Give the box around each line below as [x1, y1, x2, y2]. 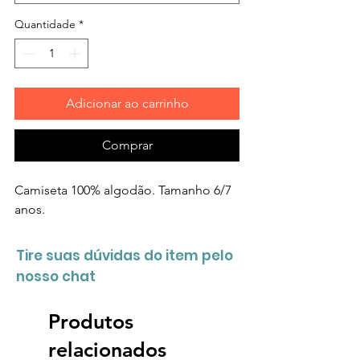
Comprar [101, 137, 153, 153]
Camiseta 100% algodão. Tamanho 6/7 [14, 182, 231, 198]
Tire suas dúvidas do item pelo [16, 245, 233, 265]
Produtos [48, 309, 133, 333]
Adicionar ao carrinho [65, 95, 189, 111]
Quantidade [14, 16, 76, 31]
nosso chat [16, 266, 96, 286]
